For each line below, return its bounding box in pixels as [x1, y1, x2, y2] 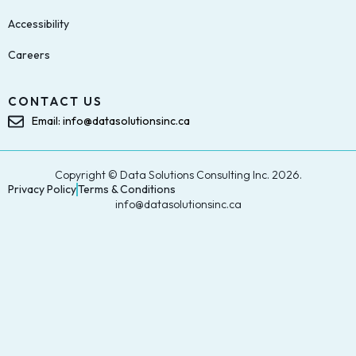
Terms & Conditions [78, 182, 176, 197]
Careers [8, 48, 50, 63]
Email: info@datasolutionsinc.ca [32, 114, 190, 129]
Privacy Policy [8, 182, 76, 197]
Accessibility [8, 17, 69, 32]
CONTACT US [8, 94, 103, 110]
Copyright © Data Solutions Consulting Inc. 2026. [54, 168, 302, 183]
